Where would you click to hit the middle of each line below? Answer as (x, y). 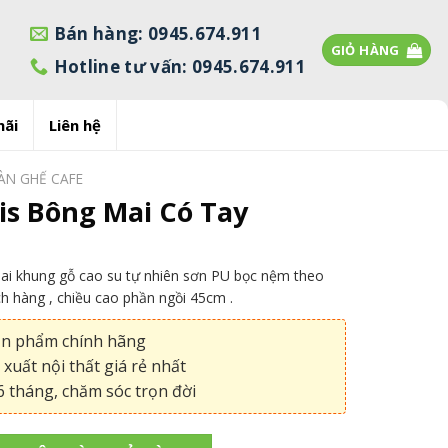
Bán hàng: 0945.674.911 (158, 33)
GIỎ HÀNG (365, 50)
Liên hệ (74, 125)
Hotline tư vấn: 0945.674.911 (180, 66)
